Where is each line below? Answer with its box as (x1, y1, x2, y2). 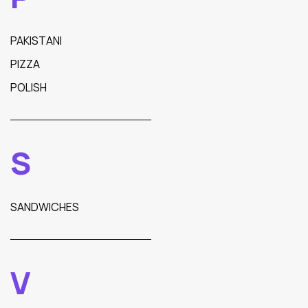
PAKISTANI (10, 33, 62, 48)
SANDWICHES (10, 199, 79, 214)
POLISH (10, 80, 47, 95)
